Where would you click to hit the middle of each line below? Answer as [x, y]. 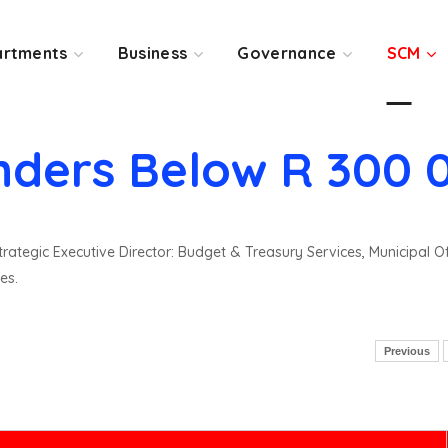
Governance [287, 52]
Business [152, 52]
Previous [407, 351]
